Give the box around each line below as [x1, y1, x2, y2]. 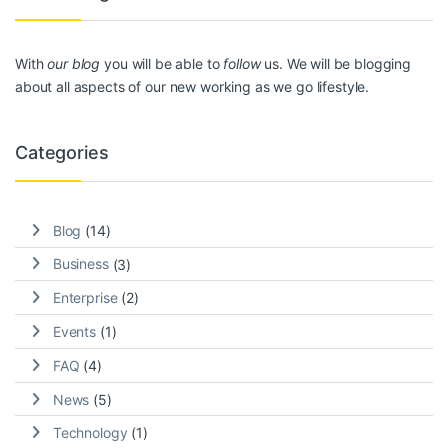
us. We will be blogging [260, 55, 412, 73]
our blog [47, 55, 101, 73]
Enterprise [52, 289, 118, 307]
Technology [52, 424, 128, 442]
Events [52, 323, 96, 340]
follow [223, 55, 261, 73]
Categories [15, 142, 109, 164]
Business [52, 255, 109, 273]
